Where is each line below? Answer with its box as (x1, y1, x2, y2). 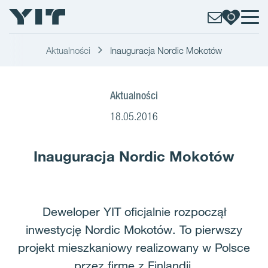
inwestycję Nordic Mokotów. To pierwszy (26, 223, 242, 237)
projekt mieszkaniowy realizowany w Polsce (18, 240, 250, 255)
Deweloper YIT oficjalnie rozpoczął (42, 205, 226, 219)
